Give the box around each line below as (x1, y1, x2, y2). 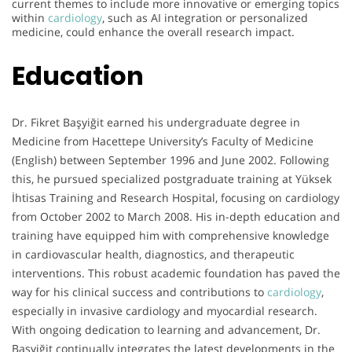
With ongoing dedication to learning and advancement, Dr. (12, 321, 321, 337)
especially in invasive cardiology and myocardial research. (12, 302, 317, 318)
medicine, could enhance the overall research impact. (12, 24, 295, 39)
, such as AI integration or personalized (102, 9, 308, 25)
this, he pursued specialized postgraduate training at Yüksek (12, 170, 332, 186)
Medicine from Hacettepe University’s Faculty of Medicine (12, 133, 313, 148)
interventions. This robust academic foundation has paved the (12, 265, 340, 280)
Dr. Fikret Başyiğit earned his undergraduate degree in (12, 114, 300, 130)
